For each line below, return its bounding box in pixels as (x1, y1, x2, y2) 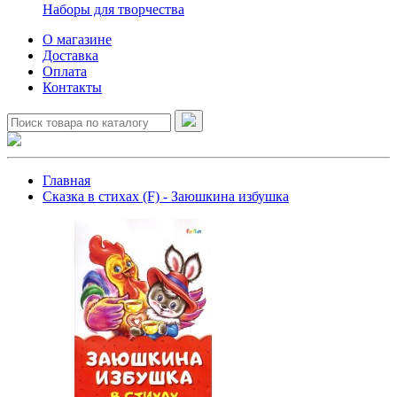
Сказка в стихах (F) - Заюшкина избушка (43, 189, 289, 204)
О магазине (43, 32, 112, 47)
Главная (43, 173, 90, 188)
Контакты (43, 80, 102, 95)
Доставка (43, 48, 98, 63)
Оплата (43, 64, 87, 79)
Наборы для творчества (43, 2, 184, 17)
